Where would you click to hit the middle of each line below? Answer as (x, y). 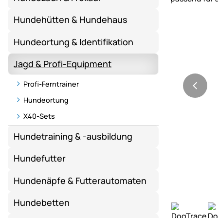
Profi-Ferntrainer (51, 84)
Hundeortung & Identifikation (74, 42)
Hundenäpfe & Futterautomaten (80, 180)
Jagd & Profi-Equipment (63, 64)
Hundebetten (42, 203)
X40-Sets (39, 116)
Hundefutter (40, 158)
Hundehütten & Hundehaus (71, 20)
